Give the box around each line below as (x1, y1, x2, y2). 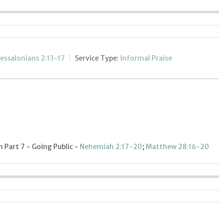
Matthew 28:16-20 (146, 142, 209, 152)
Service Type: (75, 53, 119, 63)
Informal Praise (120, 53, 172, 63)
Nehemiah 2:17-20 (80, 142, 142, 152)
